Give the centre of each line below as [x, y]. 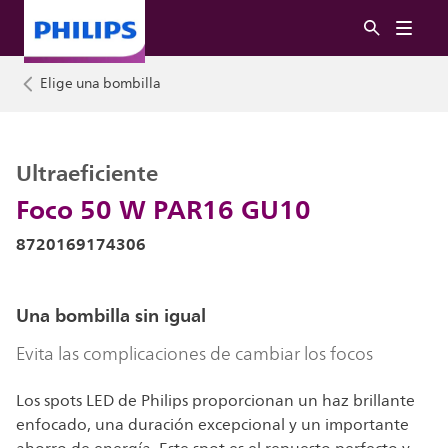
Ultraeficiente [87, 173]
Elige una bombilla [100, 83]
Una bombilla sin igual [111, 315]
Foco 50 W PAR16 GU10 [163, 209]
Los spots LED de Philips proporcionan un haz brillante [215, 401]
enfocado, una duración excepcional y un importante [212, 425]
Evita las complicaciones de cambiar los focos [194, 354]
